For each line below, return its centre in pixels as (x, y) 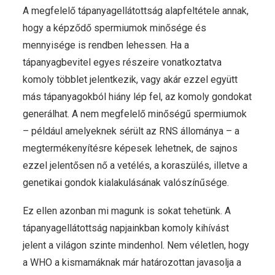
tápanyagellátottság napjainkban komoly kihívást (126, 228)
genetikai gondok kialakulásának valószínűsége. (126, 183)
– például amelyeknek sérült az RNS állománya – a (131, 131)
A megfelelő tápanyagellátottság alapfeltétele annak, (136, 11)
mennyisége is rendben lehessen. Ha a (106, 45)
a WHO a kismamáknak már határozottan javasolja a (132, 262)
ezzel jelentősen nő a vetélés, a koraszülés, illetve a (135, 165)
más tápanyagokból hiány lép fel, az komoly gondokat (137, 97)
